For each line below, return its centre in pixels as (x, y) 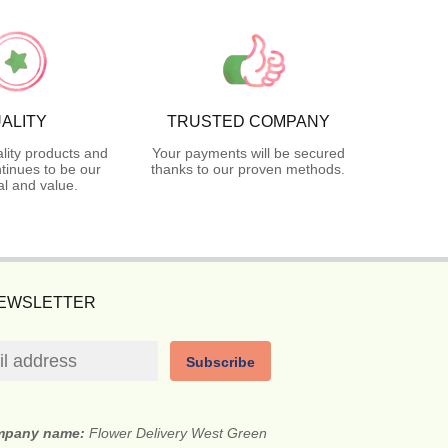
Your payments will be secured (248, 153)
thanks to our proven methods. (248, 169)
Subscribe (221, 362)
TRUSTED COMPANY (248, 122)
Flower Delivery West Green (177, 433)
